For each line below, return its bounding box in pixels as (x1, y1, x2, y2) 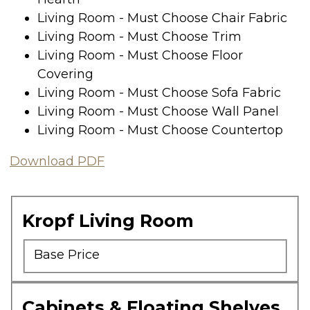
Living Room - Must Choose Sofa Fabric (37, 84, 281, 100)
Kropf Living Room (21, 210, 194, 231)
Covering (37, 66, 93, 82)
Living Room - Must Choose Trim (37, 28, 241, 44)
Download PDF (10, 153, 104, 169)
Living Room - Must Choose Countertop (37, 122, 283, 138)
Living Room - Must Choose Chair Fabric (37, 10, 287, 26)
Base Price (34, 246, 100, 262)
